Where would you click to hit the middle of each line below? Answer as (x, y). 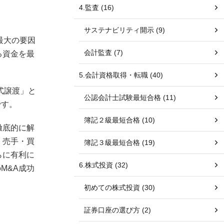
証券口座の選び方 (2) (117, 210)
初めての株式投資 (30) (119, 187)
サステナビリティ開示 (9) (124, 30)
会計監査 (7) (103, 52)
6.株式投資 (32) (103, 165)
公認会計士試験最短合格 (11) (130, 97)
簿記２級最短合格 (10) (119, 120)
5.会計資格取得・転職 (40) (121, 75)
